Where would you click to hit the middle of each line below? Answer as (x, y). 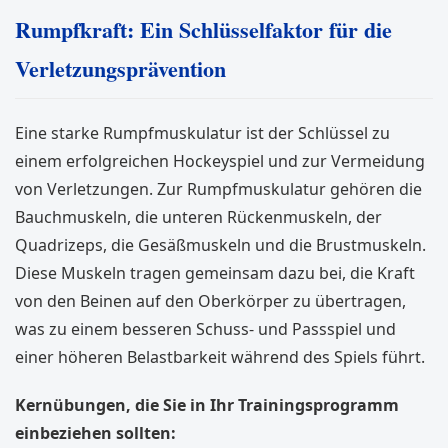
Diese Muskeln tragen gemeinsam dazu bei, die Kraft (215, 272)
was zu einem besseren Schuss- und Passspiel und (205, 328)
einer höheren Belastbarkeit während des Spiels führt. (220, 356)
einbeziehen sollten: (95, 432)
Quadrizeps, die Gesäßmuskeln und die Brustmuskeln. (220, 244)
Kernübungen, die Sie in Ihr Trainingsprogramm (207, 404)
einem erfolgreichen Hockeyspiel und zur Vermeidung (220, 160)
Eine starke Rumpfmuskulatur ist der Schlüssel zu (202, 132)
